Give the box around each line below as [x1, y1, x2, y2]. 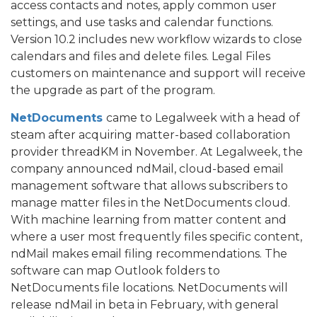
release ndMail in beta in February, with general [11, 297, 279, 311]
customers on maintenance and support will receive [11, 66, 306, 80]
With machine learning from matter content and [11, 212, 287, 226]
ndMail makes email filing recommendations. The [11, 246, 287, 260]
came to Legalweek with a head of [106, 110, 300, 125]
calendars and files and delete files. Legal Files [11, 49, 270, 63]
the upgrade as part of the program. [11, 83, 215, 97]
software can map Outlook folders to [11, 263, 220, 277]
